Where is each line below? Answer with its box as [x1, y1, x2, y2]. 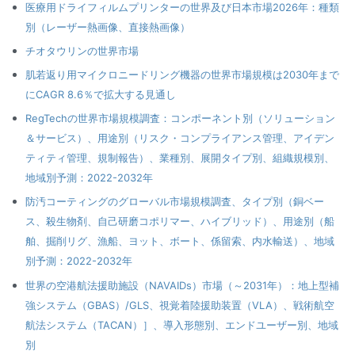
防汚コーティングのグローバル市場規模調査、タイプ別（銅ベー [25, 195, 325, 208]
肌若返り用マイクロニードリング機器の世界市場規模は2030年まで [25, 68, 340, 82]
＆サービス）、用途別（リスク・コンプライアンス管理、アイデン [25, 132, 335, 145]
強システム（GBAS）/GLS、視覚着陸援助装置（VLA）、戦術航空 [25, 298, 335, 311]
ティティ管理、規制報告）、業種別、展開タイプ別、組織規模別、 [25, 151, 335, 165]
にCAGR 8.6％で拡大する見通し [25, 88, 177, 101]
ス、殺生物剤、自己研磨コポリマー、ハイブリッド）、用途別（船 [25, 215, 335, 228]
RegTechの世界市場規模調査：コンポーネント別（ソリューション [25, 112, 336, 125]
